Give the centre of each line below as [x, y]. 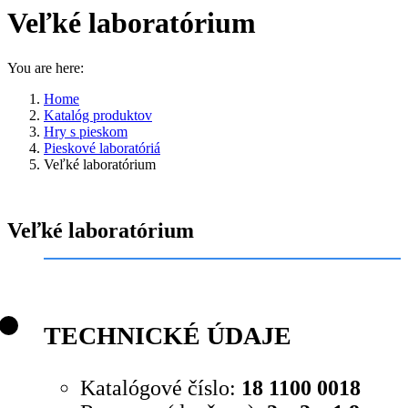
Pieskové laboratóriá [102, 148]
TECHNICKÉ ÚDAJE [168, 335]
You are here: [46, 67]
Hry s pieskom [86, 131]
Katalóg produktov [98, 115]
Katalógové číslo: [161, 388]
